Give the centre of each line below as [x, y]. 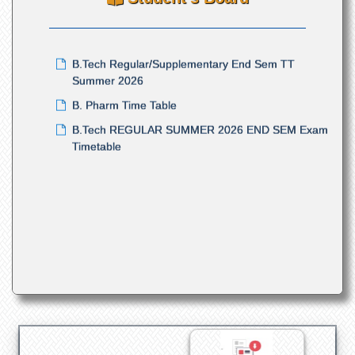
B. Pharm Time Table [124, 66]
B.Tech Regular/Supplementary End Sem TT [183, 25]
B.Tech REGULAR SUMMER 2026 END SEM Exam [200, 91]
